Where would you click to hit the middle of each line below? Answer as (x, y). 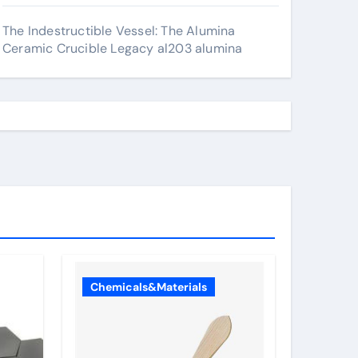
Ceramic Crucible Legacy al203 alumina (123, 48)
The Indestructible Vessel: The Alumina (119, 31)
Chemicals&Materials (149, 287)
